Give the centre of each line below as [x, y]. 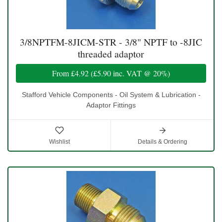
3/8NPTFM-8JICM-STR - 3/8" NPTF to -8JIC [111, 42]
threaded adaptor [111, 54]
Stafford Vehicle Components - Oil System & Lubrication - [111, 95]
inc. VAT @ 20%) [140, 73]
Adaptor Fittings [111, 105]
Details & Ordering [162, 142]
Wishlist [59, 142]
